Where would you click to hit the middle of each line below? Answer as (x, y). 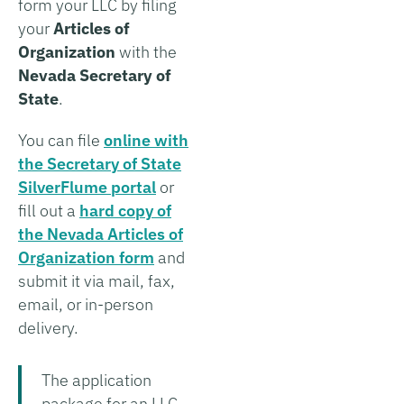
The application (96, 380)
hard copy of (125, 210)
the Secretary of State (100, 163)
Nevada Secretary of (95, 75)
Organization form (86, 257)
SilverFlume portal (87, 187)
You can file (61, 140)
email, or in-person (86, 304)
